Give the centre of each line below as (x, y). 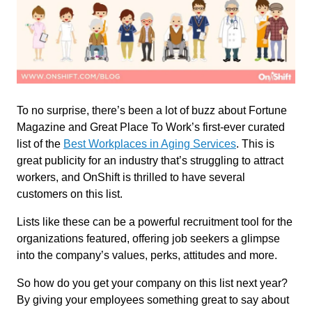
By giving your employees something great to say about (153, 299)
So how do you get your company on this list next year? (152, 283)
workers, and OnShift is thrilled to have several (131, 177)
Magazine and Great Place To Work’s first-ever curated (151, 127)
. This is (255, 143)
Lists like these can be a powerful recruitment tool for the (155, 221)
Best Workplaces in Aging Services (150, 143)
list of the (40, 143)
